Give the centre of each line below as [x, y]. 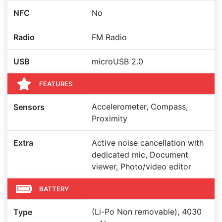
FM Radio [109, 37]
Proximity [110, 118]
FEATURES [56, 83]
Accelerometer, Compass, [140, 107]
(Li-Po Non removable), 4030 [147, 212]
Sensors [29, 107]
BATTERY [54, 189]
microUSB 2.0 [117, 61]
